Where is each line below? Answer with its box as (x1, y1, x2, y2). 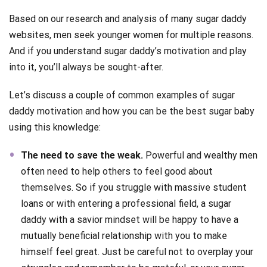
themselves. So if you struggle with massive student (21, 181, 247, 193)
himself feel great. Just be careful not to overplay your (21, 246, 253, 257)
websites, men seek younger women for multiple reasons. (9, 29, 253, 41)
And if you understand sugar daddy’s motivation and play (9, 45, 247, 57)
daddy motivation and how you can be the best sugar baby (9, 105, 254, 117)
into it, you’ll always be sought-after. (9, 61, 163, 73)
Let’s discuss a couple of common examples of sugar (9, 89, 235, 101)
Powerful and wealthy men (143, 149, 257, 161)
